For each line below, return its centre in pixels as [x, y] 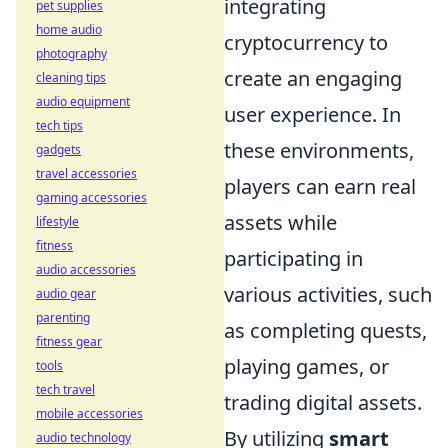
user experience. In [312, 114]
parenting [63, 317]
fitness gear [69, 341]
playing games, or [306, 366]
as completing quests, [325, 330]
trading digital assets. [323, 402]
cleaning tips [71, 77]
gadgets [58, 149]
